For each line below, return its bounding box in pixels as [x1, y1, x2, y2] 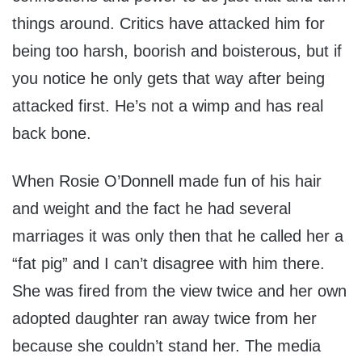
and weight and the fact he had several [12, 200, 291, 218]
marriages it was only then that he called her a [12, 227, 343, 246]
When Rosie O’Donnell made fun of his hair [12, 172, 322, 191]
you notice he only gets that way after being [12, 69, 325, 88]
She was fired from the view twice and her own [12, 282, 347, 301]
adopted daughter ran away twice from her [12, 309, 317, 328]
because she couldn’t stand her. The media [12, 337, 321, 356]
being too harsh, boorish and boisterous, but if [12, 42, 342, 61]
